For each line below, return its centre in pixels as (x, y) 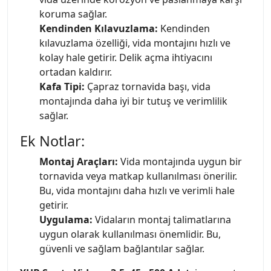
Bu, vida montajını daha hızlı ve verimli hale (137, 190)
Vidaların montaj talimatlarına (162, 219)
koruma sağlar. (73, 14)
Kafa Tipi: (62, 86)
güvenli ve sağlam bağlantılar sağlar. (122, 248)
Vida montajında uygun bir (180, 161)
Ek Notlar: (52, 141)
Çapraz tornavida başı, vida (148, 86)
